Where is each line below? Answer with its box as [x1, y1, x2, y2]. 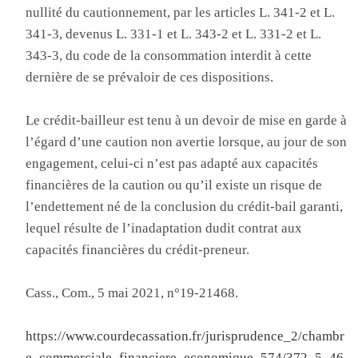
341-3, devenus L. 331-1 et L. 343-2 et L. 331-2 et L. [26, 26, 322, 42]
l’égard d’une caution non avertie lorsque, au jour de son [26, 134, 348, 149]
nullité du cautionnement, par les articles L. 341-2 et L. [26, 5, 336, 20]
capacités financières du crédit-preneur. [26, 242, 250, 257]
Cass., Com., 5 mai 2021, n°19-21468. [26, 285, 239, 300]
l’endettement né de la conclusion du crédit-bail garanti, [26, 199, 344, 214]
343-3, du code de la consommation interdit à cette [26, 48, 312, 63]
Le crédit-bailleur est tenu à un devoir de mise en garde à [26, 113, 348, 128]
